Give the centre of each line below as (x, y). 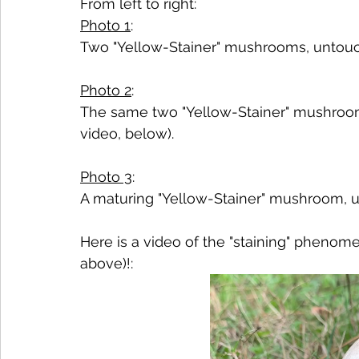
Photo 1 (105, 26)
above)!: (107, 264)
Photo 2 (106, 91)
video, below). (127, 134)
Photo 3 (106, 177)
